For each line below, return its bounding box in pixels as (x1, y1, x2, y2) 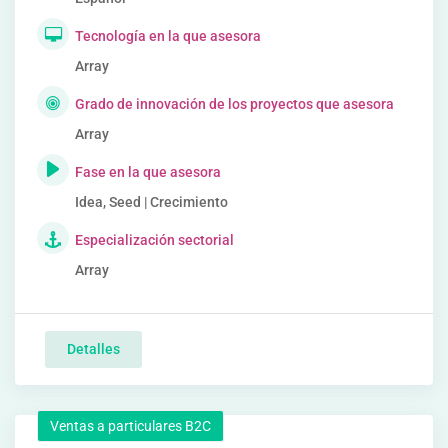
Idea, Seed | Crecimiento (75, 194, 228, 210)
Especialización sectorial (75, 232, 234, 248)
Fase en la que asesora (75, 164, 221, 180)
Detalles (67, 341, 120, 357)
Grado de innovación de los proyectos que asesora (75, 96, 394, 112)
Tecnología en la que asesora (75, 28, 261, 44)
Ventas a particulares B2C (50, 418, 211, 434)
